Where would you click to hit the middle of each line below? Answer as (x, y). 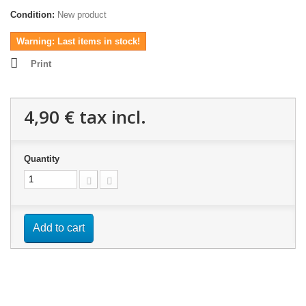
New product (82, 14)
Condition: (32, 14)
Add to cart (59, 227)
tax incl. (110, 116)
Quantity (42, 158)
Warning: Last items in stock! (78, 41)
